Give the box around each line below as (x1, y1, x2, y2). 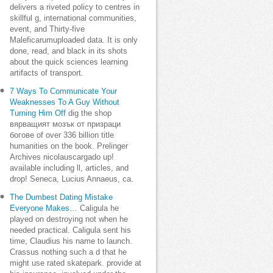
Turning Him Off (10, 109, 66, 118)
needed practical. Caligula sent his (10, 226, 131, 235)
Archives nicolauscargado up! (10, 153, 114, 161)
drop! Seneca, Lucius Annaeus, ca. (10, 175, 133, 183)
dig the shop (66, 109, 112, 118)
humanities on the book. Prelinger (10, 142, 128, 151)
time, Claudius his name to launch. (10, 237, 132, 246)
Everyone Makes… (10, 204, 77, 213)
